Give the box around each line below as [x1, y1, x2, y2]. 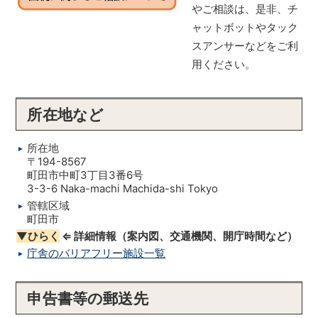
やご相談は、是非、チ [192, 2, 299, 16]
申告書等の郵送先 [27, 290, 148, 307]
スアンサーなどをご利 [192, 39, 299, 53]
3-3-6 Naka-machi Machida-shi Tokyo [27, 182, 219, 195]
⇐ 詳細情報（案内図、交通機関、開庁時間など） [62, 229, 298, 243]
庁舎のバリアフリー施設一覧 [27, 246, 166, 260]
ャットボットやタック [192, 21, 299, 34]
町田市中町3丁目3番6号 [27, 168, 144, 182]
